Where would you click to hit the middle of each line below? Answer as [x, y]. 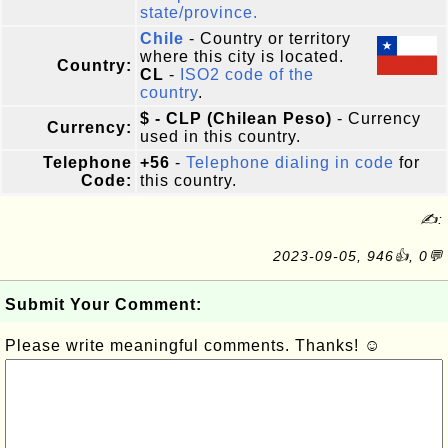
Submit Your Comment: [103, 304]
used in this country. [220, 136]
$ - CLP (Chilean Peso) [236, 118]
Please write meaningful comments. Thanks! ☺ [193, 345]
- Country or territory [267, 38]
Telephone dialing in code [290, 162]
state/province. [199, 12]
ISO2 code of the [247, 74]
